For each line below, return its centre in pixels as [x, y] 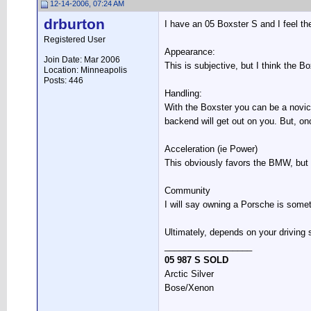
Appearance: [190, 52]
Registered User [75, 40]
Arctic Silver [189, 274]
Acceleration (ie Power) [211, 149]
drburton [74, 24]
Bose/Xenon [189, 288]
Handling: [183, 93]
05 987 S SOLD [196, 260]
